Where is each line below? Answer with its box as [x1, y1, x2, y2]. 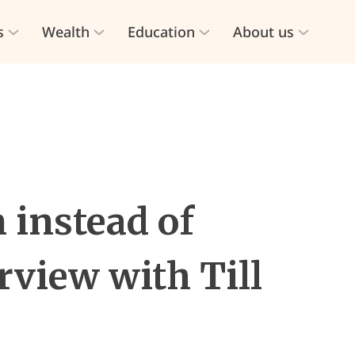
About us [232, 21, 294, 41]
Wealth [41, 21, 90, 41]
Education [127, 21, 195, 41]
